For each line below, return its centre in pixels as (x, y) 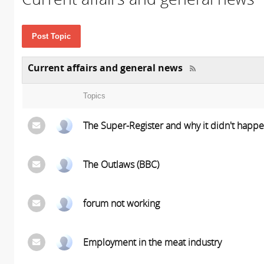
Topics (94, 96)
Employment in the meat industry (152, 242)
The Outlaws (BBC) (121, 164)
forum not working (121, 203)
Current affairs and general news (105, 68)
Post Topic (51, 36)
